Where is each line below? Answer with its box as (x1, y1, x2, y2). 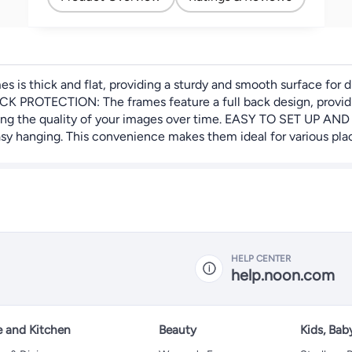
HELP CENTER (231, 252, 291, 264)
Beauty (158, 322, 196, 337)
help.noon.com (231, 265, 335, 284)
